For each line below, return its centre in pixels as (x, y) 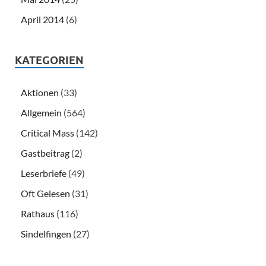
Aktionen (40, 93)
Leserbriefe (44, 173)
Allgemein (41, 113)
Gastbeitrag (45, 153)
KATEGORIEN (49, 61)
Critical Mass (47, 133)
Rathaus (38, 214)
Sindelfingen (46, 234)
